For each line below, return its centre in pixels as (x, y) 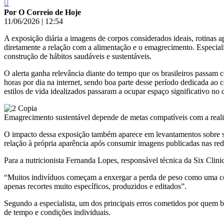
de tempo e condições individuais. (57, 212)
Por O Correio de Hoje (42, 12)
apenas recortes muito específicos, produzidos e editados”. (95, 186)
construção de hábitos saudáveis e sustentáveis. (78, 56)
